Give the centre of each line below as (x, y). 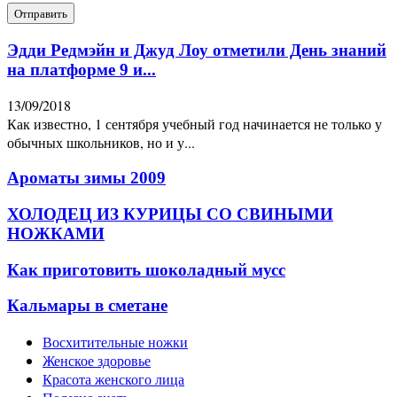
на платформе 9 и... (82, 69)
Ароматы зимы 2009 (86, 178)
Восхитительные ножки (115, 341)
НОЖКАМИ (56, 233)
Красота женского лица (113, 378)
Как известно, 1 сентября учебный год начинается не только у (195, 124)
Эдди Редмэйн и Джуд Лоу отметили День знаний (197, 50)
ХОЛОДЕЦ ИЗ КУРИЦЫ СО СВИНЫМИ (170, 214)
